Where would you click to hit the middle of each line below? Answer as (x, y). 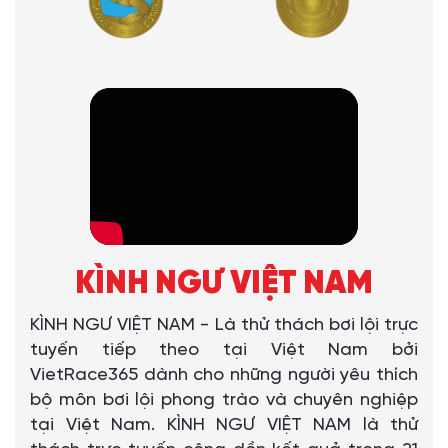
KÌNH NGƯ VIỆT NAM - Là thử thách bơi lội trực (224, 326)
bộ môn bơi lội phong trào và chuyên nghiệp (224, 401)
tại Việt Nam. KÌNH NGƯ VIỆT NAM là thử (224, 426)
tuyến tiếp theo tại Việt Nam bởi (224, 351)
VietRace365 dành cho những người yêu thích (224, 376)
